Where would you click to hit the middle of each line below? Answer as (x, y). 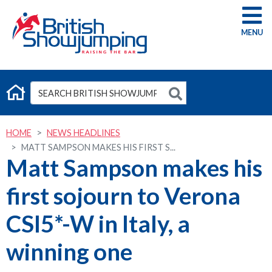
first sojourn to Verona (123, 195)
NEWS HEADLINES (83, 133)
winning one (69, 251)
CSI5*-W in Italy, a (98, 223)
